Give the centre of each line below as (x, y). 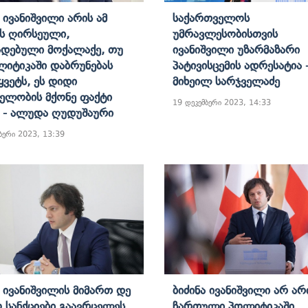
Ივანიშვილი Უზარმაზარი (236, 49)
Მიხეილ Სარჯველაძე (226, 81)
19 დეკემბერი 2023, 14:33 (222, 102)
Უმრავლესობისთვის (225, 33)
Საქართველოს (211, 18)
